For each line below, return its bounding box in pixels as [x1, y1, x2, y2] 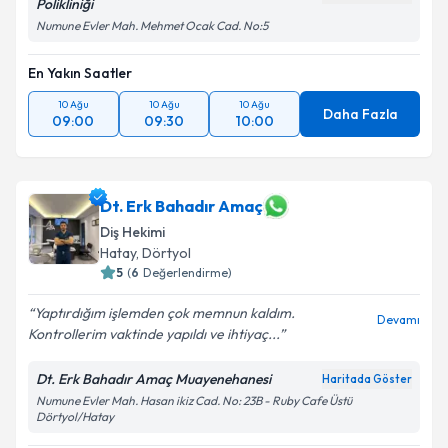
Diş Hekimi [100, 223, 165, 241]
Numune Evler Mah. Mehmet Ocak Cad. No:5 [36, 18, 268, 33]
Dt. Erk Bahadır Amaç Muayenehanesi [36, 370, 271, 388]
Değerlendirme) [143, 265, 232, 280]
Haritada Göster [322, 372, 412, 386]
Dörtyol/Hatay [36, 409, 114, 424]
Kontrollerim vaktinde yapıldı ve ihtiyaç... [28, 325, 279, 343]
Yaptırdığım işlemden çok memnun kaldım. [34, 304, 295, 322]
